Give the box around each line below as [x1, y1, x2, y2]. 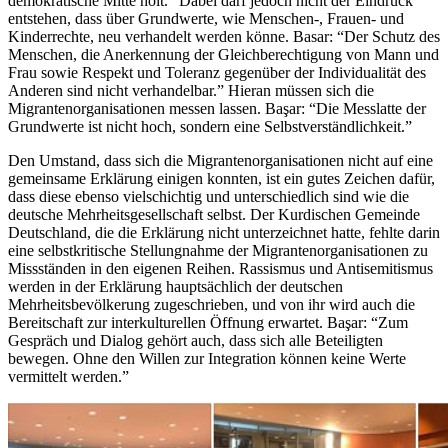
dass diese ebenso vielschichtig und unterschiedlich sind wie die [8, 188, 409, 206]
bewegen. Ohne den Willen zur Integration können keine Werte [8, 350, 406, 368]
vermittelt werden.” [8, 368, 129, 386]
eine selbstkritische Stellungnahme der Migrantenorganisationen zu [8, 242, 428, 260]
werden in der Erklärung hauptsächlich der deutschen [8, 278, 343, 296]
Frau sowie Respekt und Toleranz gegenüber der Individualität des [8, 64, 426, 82]
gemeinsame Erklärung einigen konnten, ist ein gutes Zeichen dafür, [8, 170, 435, 188]
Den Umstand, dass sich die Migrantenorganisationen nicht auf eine [8, 152, 433, 170]
